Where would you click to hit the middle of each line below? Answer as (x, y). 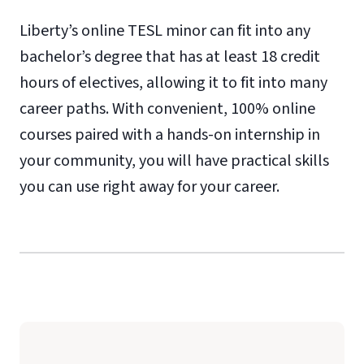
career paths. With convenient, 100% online (167, 108)
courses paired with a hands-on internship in (170, 134)
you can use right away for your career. (149, 186)
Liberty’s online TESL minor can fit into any (165, 30)
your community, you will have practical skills (174, 160)
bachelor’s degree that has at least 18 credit (170, 56)
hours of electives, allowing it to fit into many (173, 82)
